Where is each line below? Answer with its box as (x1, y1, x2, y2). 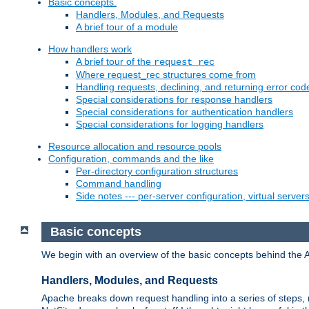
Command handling (76, 178, 161, 190)
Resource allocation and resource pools (48, 141, 221, 152)
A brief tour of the (76, 56, 154, 68)
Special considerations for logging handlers (76, 119, 263, 130)
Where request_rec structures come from (76, 69, 256, 81)
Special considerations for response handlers (76, 94, 272, 106)
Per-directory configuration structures (76, 166, 238, 177)
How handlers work (48, 43, 132, 55)
